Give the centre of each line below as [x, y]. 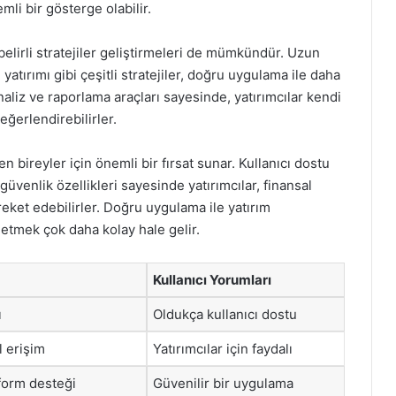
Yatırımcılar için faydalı [223, 348]
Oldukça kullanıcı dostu [225, 314]
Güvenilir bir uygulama [223, 383]
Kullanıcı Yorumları [212, 279]
